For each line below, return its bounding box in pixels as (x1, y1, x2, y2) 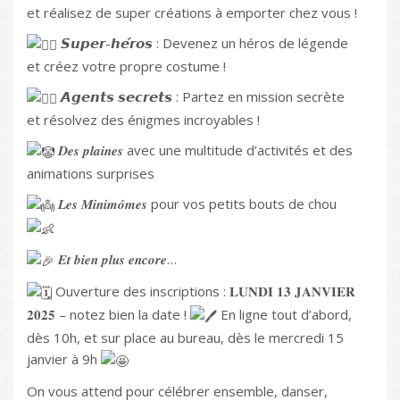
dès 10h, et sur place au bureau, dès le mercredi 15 (27, 329, 344, 346)
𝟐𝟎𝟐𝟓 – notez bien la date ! (27, 305, 190, 324)
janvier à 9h (27, 350, 101, 368)
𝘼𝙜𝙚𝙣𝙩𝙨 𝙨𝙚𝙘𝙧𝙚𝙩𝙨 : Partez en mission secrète (57, 87, 345, 106)
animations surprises (27, 164, 154, 183)
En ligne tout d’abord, (217, 305, 352, 324)
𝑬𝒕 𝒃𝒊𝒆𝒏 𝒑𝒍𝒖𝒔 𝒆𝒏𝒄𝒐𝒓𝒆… (54, 250, 177, 269)
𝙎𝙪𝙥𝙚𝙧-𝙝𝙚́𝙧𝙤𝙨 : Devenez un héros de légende (57, 34, 348, 53)
